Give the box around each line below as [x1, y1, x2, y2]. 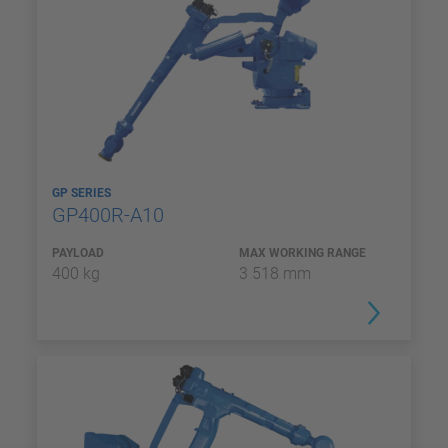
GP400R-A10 [52, 203, 169, 227]
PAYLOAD [52, 246, 104, 260]
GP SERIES [52, 186, 114, 200]
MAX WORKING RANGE [239, 246, 366, 260]
